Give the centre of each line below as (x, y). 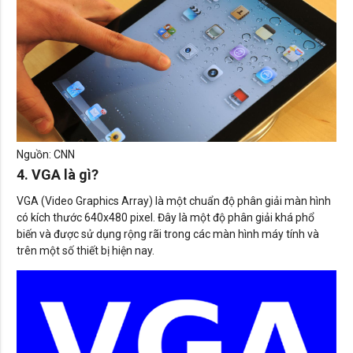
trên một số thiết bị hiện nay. (85, 251)
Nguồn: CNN (46, 155)
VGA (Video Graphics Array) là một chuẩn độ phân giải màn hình (174, 201)
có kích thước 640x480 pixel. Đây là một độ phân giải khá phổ (165, 218)
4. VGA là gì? (58, 175)
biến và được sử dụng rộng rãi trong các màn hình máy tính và (168, 234)
